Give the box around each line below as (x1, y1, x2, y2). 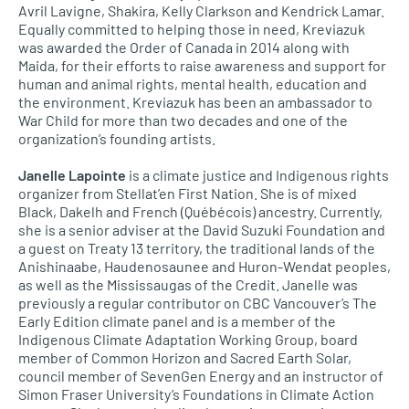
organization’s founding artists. (18, 130, 215, 147)
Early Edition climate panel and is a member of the (18, 312, 336, 330)
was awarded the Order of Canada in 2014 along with (18, 38, 350, 56)
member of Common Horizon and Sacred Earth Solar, (18, 349, 351, 366)
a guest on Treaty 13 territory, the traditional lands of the (18, 239, 375, 257)
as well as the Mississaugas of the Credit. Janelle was (18, 276, 358, 293)
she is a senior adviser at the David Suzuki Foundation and (18, 221, 385, 238)
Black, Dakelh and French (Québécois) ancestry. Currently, (18, 203, 383, 220)
